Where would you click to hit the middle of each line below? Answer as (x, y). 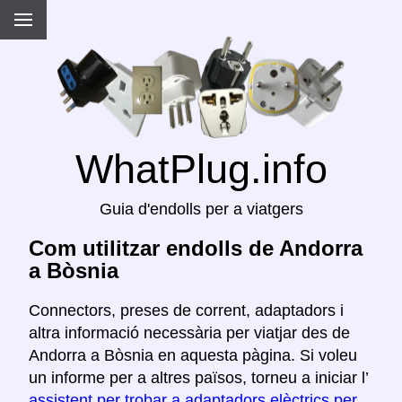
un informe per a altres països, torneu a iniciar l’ (198, 378)
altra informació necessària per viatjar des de (189, 333)
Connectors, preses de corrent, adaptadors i (186, 311)
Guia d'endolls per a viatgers (201, 210)
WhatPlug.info (201, 169)
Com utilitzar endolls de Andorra (196, 249)
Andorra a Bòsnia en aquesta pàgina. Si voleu (193, 356)
